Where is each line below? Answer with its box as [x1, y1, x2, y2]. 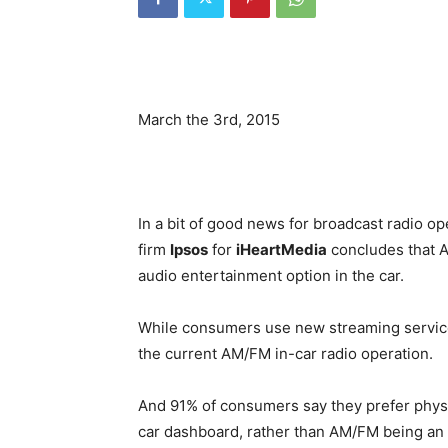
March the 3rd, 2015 [138, 110, 280, 129]
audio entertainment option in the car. [138, 266, 404, 285]
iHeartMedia [236, 240, 327, 259]
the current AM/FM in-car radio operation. [138, 344, 433, 363]
